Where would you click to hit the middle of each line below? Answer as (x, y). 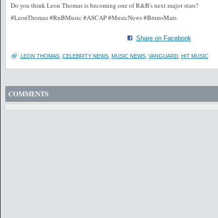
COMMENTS (28, 94)
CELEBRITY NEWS (85, 56)
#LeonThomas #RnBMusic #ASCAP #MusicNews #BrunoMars (94, 18)
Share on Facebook (163, 38)
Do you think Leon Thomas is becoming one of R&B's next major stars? (105, 5)
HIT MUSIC (195, 56)
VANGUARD (163, 56)
